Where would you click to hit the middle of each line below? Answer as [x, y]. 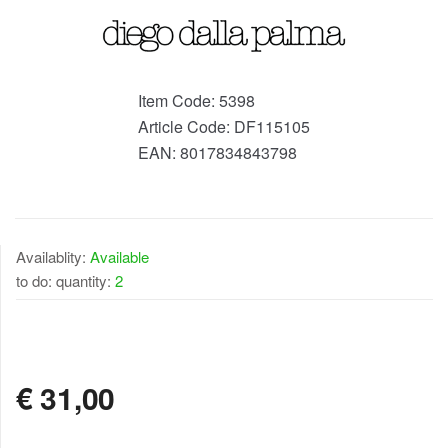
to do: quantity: [65, 281]
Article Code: [186, 127]
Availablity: [53, 257]
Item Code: [178, 101]
